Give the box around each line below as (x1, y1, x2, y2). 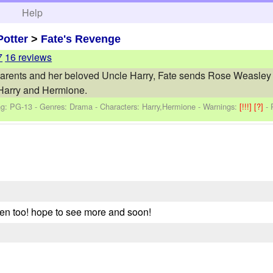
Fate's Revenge (41, 32, 121, 45)
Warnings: (203, 100, 240, 112)
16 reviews (5, 50, 52, 65)
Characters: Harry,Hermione (100, 100, 196, 112)
